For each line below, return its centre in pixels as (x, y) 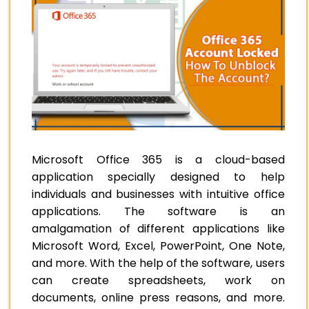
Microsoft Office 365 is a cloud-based (158, 160)
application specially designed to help (158, 177)
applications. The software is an (158, 212)
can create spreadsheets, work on (158, 281)
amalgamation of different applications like (158, 229)
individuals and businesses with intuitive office (158, 195)
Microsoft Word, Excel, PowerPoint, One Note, (158, 246)
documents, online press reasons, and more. (158, 298)
